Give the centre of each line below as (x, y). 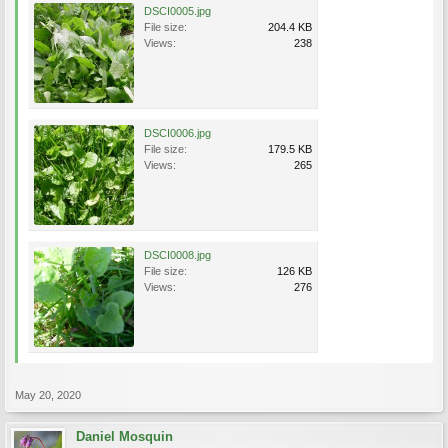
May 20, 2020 (48, 395)
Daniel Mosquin (124, 436)
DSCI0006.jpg (177, 133)
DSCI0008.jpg (177, 255)
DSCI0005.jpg (177, 11)
